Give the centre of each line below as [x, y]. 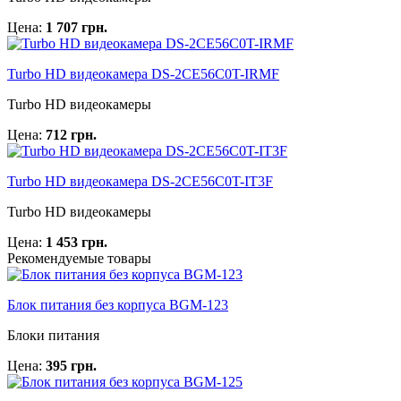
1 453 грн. [77, 243]
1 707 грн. [77, 28]
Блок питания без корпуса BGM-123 [118, 305]
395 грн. [71, 366]
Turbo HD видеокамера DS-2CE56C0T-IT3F [140, 182]
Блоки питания [53, 336]
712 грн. [71, 135]
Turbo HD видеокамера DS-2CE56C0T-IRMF [143, 74]
